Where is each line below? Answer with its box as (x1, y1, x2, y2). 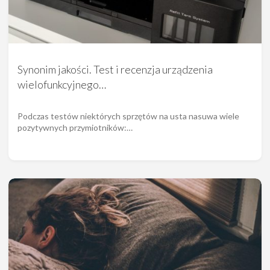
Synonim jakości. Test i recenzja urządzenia (17, 63, 213, 77)
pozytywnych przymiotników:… (17, 122, 133, 133)
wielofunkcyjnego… (17, 78, 106, 92)
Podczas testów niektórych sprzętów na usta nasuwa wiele (17, 111, 239, 122)
